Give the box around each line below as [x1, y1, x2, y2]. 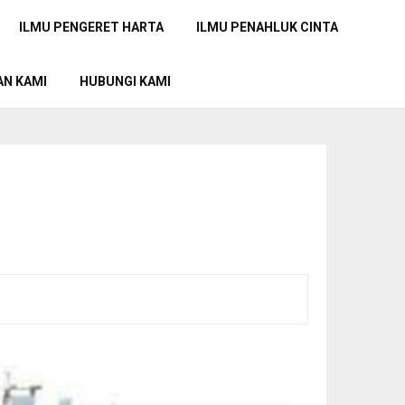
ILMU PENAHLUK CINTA [196, 20, 339, 34]
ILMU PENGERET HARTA [19, 20, 165, 34]
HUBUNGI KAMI [80, 74, 172, 89]
